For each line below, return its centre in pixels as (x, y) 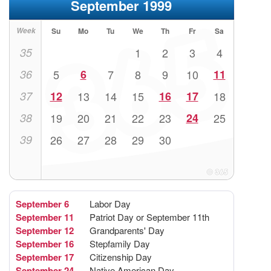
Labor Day (110, 204)
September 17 (45, 257)
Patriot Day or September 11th (149, 217)
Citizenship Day (121, 257)
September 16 (45, 244)
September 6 (42, 204)
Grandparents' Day (127, 230)
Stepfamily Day (120, 244)
